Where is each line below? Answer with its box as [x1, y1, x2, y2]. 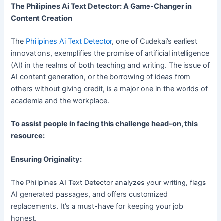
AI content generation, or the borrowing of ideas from [11, 73, 191, 82]
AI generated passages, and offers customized [11, 190, 168, 199]
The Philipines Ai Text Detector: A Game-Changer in [11, 1, 192, 11]
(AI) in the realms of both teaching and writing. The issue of [11, 61, 210, 70]
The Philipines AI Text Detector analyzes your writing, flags [11, 178, 207, 187]
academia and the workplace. [11, 96, 111, 106]
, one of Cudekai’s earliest [112, 37, 198, 46]
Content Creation [11, 13, 73, 23]
